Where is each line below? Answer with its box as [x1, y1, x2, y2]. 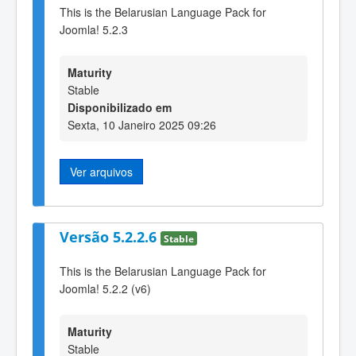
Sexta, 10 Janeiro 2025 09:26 [68, 117, 216, 133]
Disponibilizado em [68, 99, 172, 116]
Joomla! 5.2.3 [60, 21, 128, 37]
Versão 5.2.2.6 [60, 227, 161, 247]
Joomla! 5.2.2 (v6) [60, 281, 151, 297]
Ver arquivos [70, 164, 133, 180]
